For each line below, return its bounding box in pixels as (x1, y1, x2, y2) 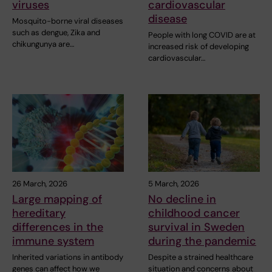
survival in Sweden (148, 220, 245, 235)
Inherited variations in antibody (12, 252, 123, 263)
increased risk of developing (148, 41, 249, 52)
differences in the (12, 220, 103, 235)
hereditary (12, 206, 66, 221)
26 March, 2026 (12, 178, 67, 189)
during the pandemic (148, 234, 256, 249)
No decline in (148, 192, 216, 207)
